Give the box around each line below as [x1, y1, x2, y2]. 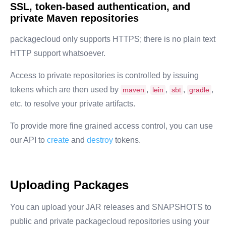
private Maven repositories [10, 13, 139, 24]
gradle [189, 86, 209, 94]
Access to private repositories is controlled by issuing [10, 71, 199, 80]
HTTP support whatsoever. [10, 49, 105, 58]
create [47, 136, 69, 145]
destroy [87, 136, 113, 145]
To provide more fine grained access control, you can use [10, 122, 213, 131]
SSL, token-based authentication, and [10, 1, 190, 13]
